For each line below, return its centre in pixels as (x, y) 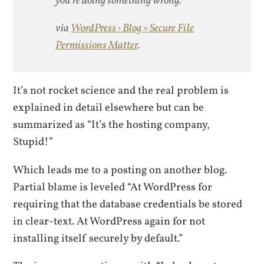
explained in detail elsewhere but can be (109, 108)
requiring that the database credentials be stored (128, 204)
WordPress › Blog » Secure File (133, 28)
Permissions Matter (97, 45)
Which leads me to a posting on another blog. (120, 170)
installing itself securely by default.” (98, 238)
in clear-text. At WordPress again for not (109, 221)
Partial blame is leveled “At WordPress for (113, 187)
